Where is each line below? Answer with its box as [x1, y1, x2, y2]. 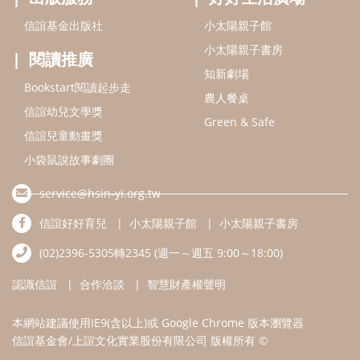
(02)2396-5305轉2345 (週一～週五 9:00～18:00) [39, 244, 283, 260]
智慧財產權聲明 [147, 276, 226, 292]
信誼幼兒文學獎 [24, 103, 103, 119]
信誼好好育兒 [39, 215, 107, 231]
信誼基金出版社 [24, 17, 103, 33]
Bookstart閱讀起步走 [24, 79, 131, 95]
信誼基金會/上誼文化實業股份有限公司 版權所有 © [12, 332, 268, 348]
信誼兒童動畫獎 [24, 127, 103, 143]
